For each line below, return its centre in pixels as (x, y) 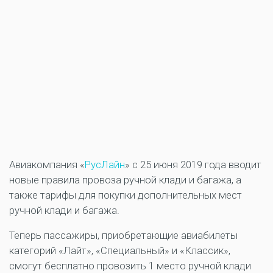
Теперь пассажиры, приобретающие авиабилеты (123, 236)
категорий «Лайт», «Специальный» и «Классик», (120, 251)
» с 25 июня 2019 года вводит (193, 165)
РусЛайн (105, 165)
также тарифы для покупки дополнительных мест (126, 195)
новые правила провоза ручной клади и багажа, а (125, 180)
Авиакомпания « (47, 165)
